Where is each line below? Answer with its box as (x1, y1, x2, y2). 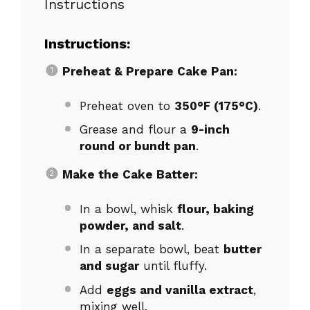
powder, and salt (80, 218, 181, 232)
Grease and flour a (80, 122, 191, 137)
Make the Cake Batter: (62, 167, 198, 182)
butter (224, 242, 262, 257)
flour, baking (177, 201, 254, 216)
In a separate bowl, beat (80, 242, 224, 257)
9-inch (191, 122, 230, 137)
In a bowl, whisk (80, 201, 177, 216)
